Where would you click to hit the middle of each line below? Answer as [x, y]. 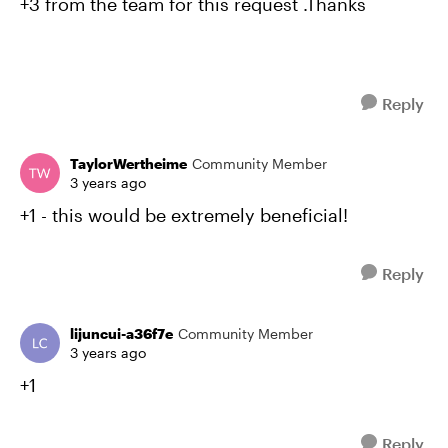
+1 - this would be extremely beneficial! [184, 215]
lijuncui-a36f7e [121, 333]
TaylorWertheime [128, 163]
